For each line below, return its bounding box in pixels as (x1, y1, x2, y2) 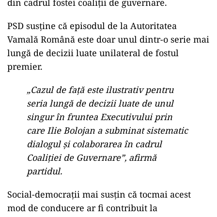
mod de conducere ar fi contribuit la (7, 202, 157, 214)
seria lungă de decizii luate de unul (27, 97, 173, 109)
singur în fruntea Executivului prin (27, 111, 172, 123)
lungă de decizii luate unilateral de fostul (7, 47, 179, 59)
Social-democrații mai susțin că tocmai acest (7, 188, 191, 201)
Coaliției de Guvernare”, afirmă (27, 152, 156, 164)
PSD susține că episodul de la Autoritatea (7, 20, 177, 32)
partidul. (27, 165, 62, 177)
